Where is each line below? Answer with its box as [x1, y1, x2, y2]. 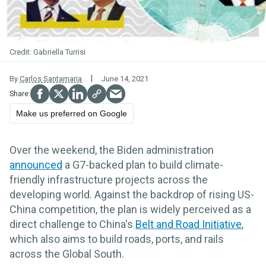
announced [9, 158, 62, 171]
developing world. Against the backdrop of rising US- [9, 188, 254, 201]
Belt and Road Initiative [135, 217, 242, 230]
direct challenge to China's [9, 217, 135, 230]
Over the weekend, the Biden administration [9, 143, 214, 156]
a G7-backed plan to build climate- [62, 158, 223, 171]
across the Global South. [9, 247, 124, 260]
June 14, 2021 [102, 74, 148, 83]
